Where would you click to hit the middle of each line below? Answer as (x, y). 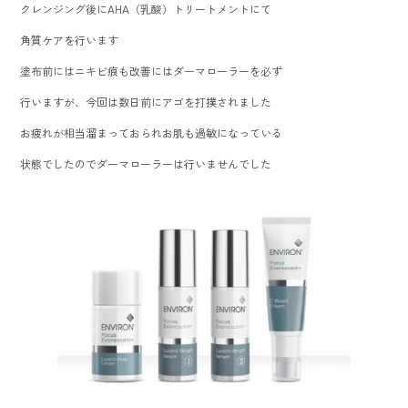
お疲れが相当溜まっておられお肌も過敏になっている (152, 133)
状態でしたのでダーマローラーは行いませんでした (146, 164)
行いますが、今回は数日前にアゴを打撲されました (146, 102)
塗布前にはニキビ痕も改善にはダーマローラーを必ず (152, 71)
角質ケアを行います (70, 40)
